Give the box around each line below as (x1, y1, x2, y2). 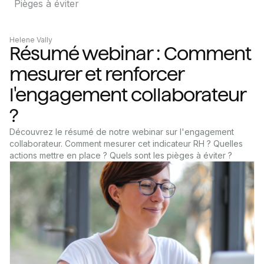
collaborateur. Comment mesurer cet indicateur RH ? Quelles (9, 138, 243, 148)
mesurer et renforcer (9, 63, 184, 85)
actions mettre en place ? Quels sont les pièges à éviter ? (9, 150, 232, 160)
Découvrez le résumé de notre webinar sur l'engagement (9, 127, 234, 137)
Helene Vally (9, 35, 52, 44)
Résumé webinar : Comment (9, 42, 251, 65)
